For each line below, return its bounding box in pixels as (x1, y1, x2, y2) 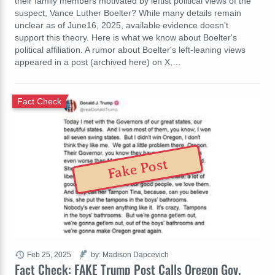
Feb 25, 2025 (27, 250, 71, 258)
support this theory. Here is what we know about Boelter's (15, 32, 237, 42)
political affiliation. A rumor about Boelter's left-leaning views (15, 44, 246, 55)
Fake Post (106, 157, 169, 183)
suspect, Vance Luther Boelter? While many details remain (15, 7, 241, 18)
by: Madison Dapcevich (91, 250, 169, 258)
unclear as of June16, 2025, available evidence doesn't (15, 20, 228, 30)
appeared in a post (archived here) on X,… (15, 56, 181, 67)
